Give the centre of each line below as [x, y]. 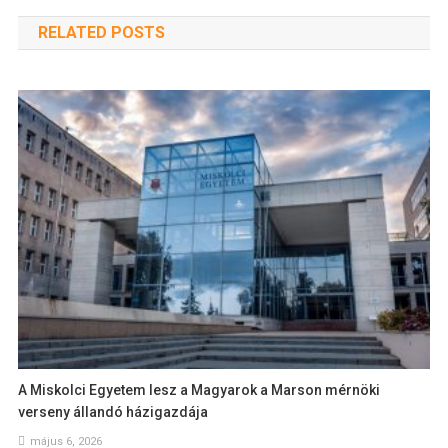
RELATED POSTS [101, 32]
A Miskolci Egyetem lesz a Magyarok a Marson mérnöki [199, 390]
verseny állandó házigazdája [113, 412]
